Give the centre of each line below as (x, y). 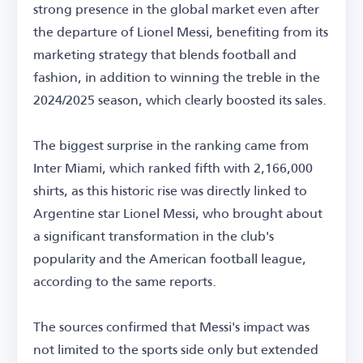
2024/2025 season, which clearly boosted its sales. (180, 100)
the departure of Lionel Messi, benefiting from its (181, 32)
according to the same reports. (125, 281)
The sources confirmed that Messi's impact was (171, 327)
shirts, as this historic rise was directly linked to (170, 190)
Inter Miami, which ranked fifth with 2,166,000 (173, 168)
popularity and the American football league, (170, 258)
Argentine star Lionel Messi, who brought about (178, 213)
